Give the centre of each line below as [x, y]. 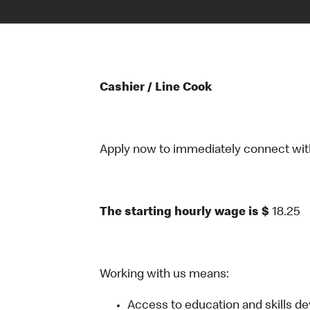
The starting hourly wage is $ [186, 212]
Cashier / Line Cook [156, 88]
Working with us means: [164, 275]
